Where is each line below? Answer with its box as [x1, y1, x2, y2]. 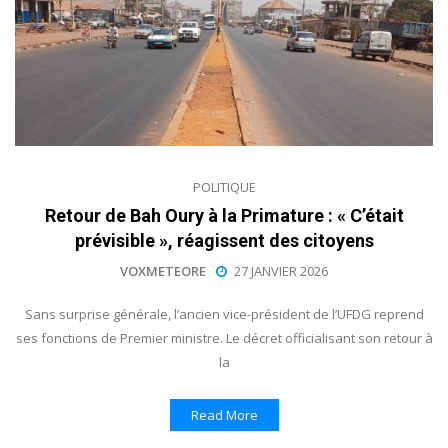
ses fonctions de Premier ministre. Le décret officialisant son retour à [15, 328, 433, 347]
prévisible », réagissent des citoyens [74, 229, 374, 251]
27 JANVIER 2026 [234, 261, 328, 280]
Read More [190, 405, 258, 424]
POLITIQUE [192, 177, 256, 196]
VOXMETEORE [120, 261, 206, 280]
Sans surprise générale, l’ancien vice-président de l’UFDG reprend [24, 304, 424, 323]
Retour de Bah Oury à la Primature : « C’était [44, 204, 404, 226]
